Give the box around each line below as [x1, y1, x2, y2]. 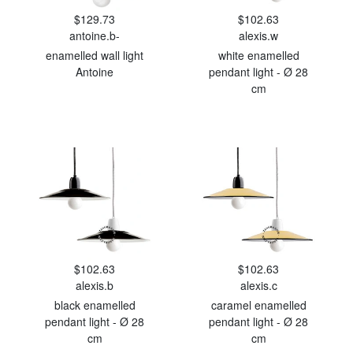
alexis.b [76, 277, 113, 293]
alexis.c [240, 277, 277, 293]
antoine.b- [69, 28, 120, 43]
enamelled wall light [46, 47, 143, 63]
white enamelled [217, 47, 299, 63]
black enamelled [54, 297, 136, 313]
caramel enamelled [210, 297, 307, 313]
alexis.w [239, 28, 278, 43]
